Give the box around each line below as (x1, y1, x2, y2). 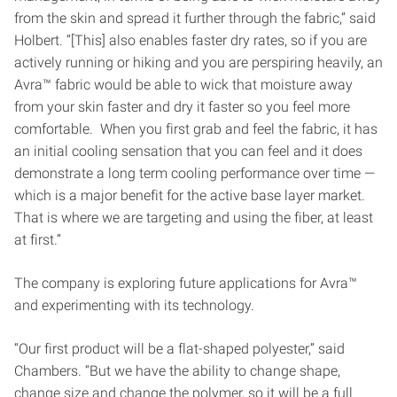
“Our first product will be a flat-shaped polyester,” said (14, 339, 345, 357)
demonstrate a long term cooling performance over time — (14, 164, 375, 182)
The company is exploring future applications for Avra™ (14, 274, 357, 292)
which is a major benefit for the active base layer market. (14, 186, 365, 204)
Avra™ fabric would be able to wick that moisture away (14, 75, 353, 93)
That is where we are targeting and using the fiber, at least (14, 208, 373, 226)
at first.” (14, 230, 61, 248)
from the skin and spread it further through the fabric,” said (14, 9, 376, 27)
